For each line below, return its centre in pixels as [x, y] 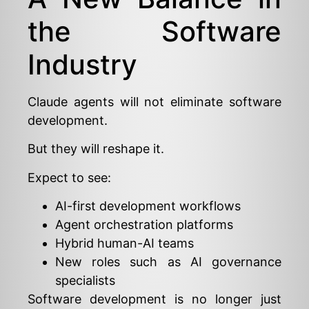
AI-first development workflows [148, 206]
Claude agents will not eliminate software [154, 101]
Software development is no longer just [154, 299]
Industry [82, 64]
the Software [154, 31]
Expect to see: [69, 177]
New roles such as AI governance [168, 262]
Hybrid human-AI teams [124, 243]
